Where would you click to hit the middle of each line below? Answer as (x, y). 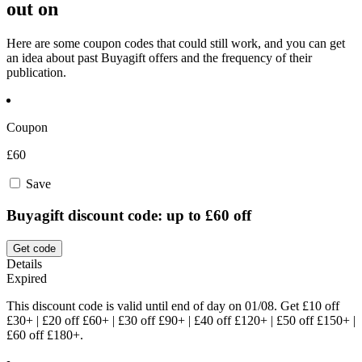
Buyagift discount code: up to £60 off (129, 215)
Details (24, 263)
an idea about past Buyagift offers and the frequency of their (159, 58)
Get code (34, 248)
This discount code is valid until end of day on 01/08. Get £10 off (173, 305)
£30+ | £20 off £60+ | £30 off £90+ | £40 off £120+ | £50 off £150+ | (181, 320)
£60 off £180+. (45, 335)
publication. (36, 73)
